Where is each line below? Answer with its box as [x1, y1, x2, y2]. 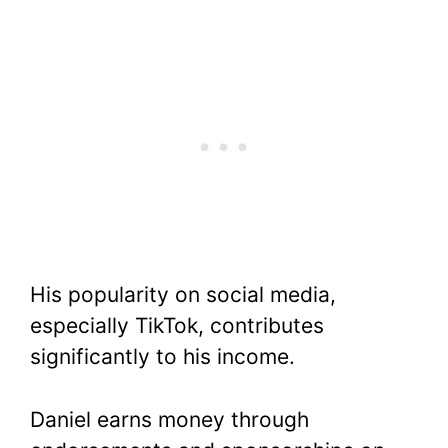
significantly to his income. [30, 344, 295, 370]
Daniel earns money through [30, 406, 309, 432]
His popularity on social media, [30, 282, 336, 308]
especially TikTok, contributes [30, 313, 324, 339]
